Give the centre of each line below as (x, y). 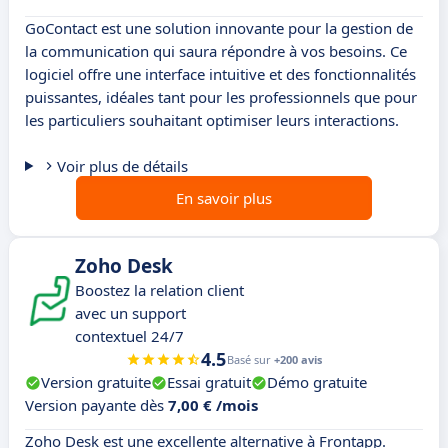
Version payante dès (96, 405)
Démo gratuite (317, 382)
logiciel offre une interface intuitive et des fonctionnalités (220, 74)
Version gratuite (96, 382)
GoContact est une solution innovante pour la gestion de (219, 28)
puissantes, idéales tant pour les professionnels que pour (221, 97)
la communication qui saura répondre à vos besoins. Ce (216, 51)
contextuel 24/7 (129, 336)
